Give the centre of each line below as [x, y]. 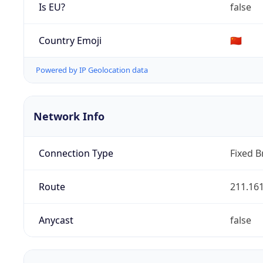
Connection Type [76, 154]
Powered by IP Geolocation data [92, 70]
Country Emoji [70, 40]
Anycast [56, 220]
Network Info [69, 117]
